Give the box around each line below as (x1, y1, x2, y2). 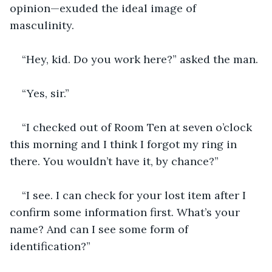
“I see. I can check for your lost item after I (22, 188, 249, 202)
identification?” (10, 239, 90, 253)
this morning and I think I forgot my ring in (10, 137, 240, 151)
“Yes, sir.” (22, 86, 69, 100)
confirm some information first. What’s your (10, 205, 243, 219)
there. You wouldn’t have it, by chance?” (10, 154, 219, 168)
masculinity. (10, 18, 74, 32)
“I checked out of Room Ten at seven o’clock (22, 120, 255, 134)
